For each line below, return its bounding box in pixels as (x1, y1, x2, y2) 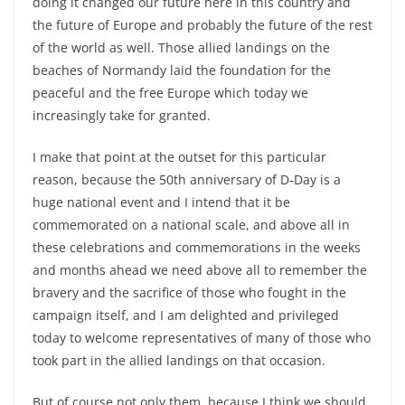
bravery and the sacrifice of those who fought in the (33, 284, 346, 301)
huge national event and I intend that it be (33, 193, 290, 211)
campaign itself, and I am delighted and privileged (33, 306, 339, 324)
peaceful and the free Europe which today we (33, 84, 308, 101)
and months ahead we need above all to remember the (33, 261, 367, 278)
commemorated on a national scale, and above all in (33, 216, 350, 233)
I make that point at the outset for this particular (33, 148, 326, 165)
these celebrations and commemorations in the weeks (33, 239, 361, 256)
